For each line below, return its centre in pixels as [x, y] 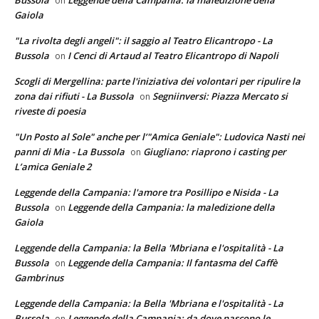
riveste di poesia [50, 111]
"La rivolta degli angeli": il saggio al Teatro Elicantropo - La [143, 41]
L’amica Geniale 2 [53, 167]
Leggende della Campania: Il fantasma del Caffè [172, 263]
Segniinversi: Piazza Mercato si [220, 96]
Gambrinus [39, 278]
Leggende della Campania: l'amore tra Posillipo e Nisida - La [146, 193]
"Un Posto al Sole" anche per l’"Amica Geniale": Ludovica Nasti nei [159, 137]
